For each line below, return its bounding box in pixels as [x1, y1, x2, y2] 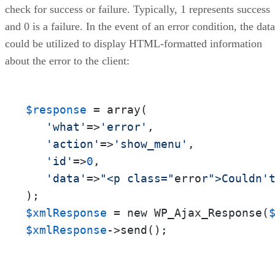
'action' [46, 137, 100, 150]
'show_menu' [114, 137, 188, 150]
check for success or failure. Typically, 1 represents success [5, 2, 270, 15]
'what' [46, 120, 87, 133]
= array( [87, 103, 147, 116]
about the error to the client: [5, 54, 130, 67]
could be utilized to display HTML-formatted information [5, 37, 262, 50]
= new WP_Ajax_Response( [107, 206, 269, 219]
